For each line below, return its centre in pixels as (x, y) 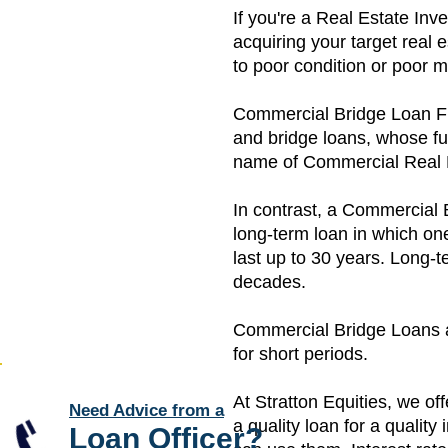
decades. (269, 282)
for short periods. (303, 354)
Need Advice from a (146, 410)
